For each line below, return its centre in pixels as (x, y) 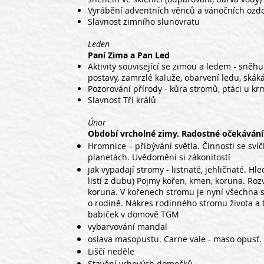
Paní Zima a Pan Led (129, 55)
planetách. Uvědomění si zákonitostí (159, 157)
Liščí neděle (111, 251)
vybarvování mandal (128, 227)
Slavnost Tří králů (122, 100)
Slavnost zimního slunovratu (144, 22)
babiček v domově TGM (133, 214)
